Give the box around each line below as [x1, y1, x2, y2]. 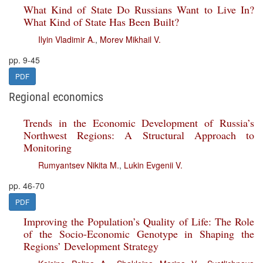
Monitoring [23, 140, 72, 154]
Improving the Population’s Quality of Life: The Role [23, 214, 254, 228]
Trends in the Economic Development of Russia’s [23, 116, 254, 130]
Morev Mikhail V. [100, 33, 161, 45]
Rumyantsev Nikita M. [38, 159, 119, 171]
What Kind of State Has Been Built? [23, 15, 179, 29]
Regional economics [9, 90, 103, 104]
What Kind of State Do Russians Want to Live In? [23, 2, 254, 16]
